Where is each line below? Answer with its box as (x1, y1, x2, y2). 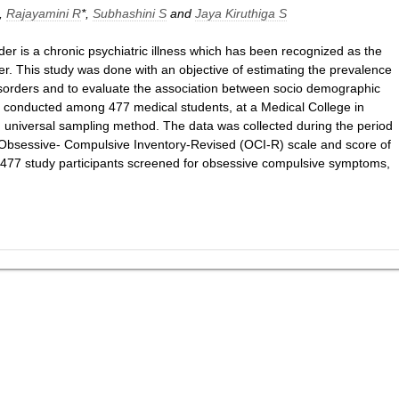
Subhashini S (93, 6, 167, 20)
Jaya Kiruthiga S (195, 6, 287, 20)
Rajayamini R (6, 6, 81, 20)
